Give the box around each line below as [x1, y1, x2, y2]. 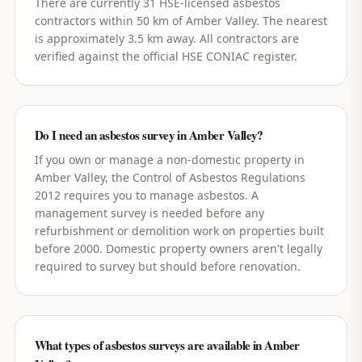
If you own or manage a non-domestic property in [34, 152, 305, 167]
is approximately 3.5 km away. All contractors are [34, 31, 299, 46]
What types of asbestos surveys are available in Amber [34, 336, 300, 354]
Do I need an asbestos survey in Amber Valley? [34, 126, 263, 144]
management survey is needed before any [34, 205, 264, 221]
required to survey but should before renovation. [34, 259, 301, 274]
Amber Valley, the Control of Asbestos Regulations [34, 170, 305, 185]
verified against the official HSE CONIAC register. [34, 48, 297, 64]
